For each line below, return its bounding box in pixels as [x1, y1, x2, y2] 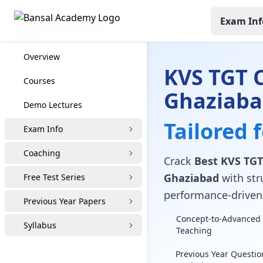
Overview [23, 51, 60, 62]
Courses [23, 75, 55, 86]
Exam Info [23, 123, 63, 134]
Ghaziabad [163, 171, 219, 185]
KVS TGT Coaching [31, 16, 104, 27]
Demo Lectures [23, 99, 82, 110]
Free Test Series [23, 171, 85, 183]
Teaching [176, 225, 212, 236]
